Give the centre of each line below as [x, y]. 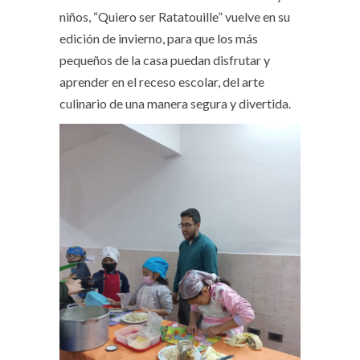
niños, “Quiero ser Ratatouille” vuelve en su [175, 16]
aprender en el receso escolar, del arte [162, 82]
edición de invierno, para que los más [159, 38]
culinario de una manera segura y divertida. [175, 103]
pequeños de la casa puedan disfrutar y [165, 60]
